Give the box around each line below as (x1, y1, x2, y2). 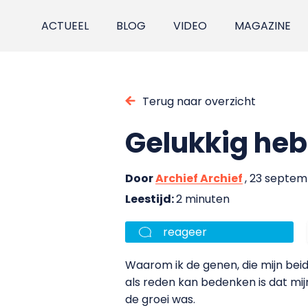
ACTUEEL (41, 18, 89, 34)
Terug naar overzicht (142, 93, 256, 109)
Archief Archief (155, 170, 243, 186)
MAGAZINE (234, 18, 291, 34)
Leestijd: (125, 190, 176, 207)
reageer (163, 223, 207, 240)
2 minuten (176, 190, 230, 207)
